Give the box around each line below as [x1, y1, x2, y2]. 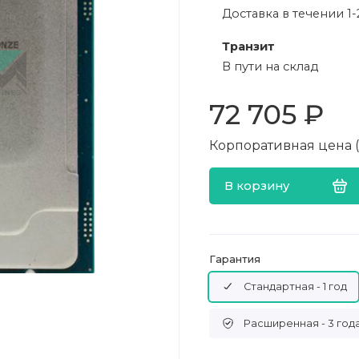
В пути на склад [221, 59, 318, 75]
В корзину [224, 178, 289, 193]
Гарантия [208, 252, 260, 265]
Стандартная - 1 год [244, 280, 348, 293]
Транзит [221, 39, 275, 54]
